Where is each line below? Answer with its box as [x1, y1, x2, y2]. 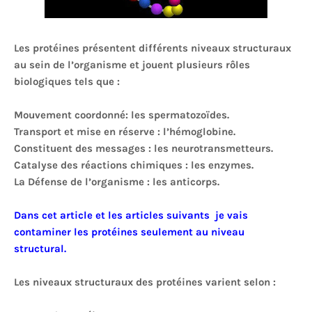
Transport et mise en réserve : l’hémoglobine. [14, 125, 235, 138]
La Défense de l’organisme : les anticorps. [14, 175, 219, 188]
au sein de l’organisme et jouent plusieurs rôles [14, 58, 250, 71]
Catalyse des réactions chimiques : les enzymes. [14, 159, 253, 171]
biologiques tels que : [14, 75, 120, 88]
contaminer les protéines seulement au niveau [14, 226, 244, 238]
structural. [14, 242, 66, 255]
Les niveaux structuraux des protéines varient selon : [14, 276, 276, 288]
